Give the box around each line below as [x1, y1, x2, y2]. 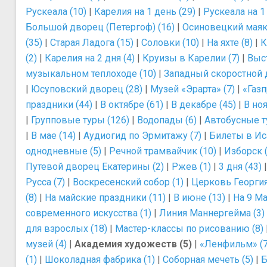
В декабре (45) [171, 99, 236, 110]
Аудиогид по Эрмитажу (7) [83, 130, 201, 141]
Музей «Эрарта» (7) [150, 83, 235, 95]
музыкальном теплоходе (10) [26, 68, 156, 79]
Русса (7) [26, 176, 65, 188]
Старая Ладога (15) [50, 37, 133, 48]
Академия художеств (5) [74, 238, 192, 250]
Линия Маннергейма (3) [159, 207, 265, 219]
